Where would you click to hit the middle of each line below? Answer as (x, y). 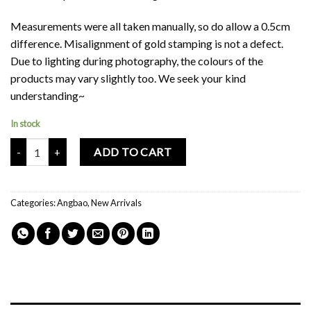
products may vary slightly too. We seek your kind (128, 78)
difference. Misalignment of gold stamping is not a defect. (147, 43)
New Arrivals (116, 203)
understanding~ (48, 95)
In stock (25, 124)
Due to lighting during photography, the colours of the (137, 60)
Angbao (72, 203)
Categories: (34, 203)
